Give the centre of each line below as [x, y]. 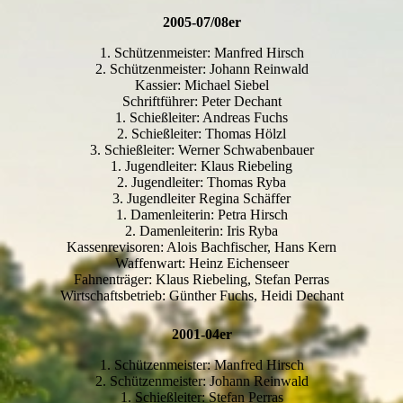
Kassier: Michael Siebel [201, 85]
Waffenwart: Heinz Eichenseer [201, 264]
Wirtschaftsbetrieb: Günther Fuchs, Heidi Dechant [201, 296]
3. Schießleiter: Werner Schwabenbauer [201, 150]
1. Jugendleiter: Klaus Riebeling [201, 166]
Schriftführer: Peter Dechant [201, 102]
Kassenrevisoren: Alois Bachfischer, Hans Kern [201, 247]
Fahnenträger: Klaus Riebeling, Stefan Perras [201, 280]
